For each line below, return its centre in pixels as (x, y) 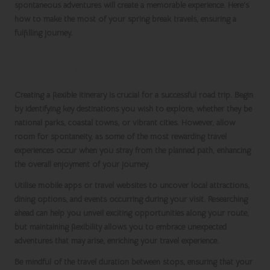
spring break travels (162, 19)
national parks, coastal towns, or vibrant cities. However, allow (125, 123)
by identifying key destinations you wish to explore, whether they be (133, 109)
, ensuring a (216, 19)
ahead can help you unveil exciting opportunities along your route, (132, 213)
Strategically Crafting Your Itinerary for (128, 58)
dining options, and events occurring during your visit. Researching (131, 199)
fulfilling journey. (43, 33)
